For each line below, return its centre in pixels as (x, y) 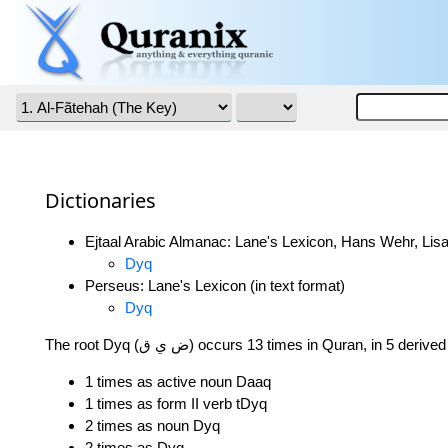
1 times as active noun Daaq (178, 382)
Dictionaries (100, 201)
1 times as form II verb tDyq (176, 404)
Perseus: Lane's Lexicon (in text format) (215, 286)
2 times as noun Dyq (152, 426)
